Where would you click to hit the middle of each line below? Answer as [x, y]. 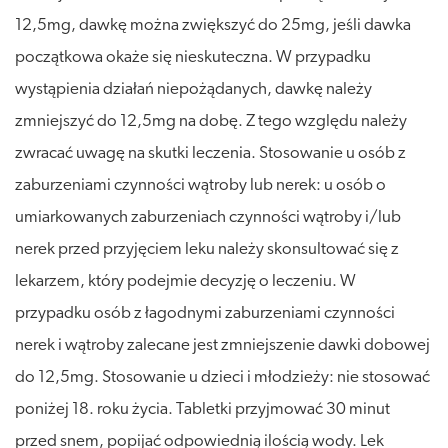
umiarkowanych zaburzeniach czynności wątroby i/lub [208, 217]
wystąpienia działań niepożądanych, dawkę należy [193, 89]
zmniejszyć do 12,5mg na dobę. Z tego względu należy [211, 121]
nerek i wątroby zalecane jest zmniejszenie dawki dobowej [222, 345]
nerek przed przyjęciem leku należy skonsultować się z [207, 249]
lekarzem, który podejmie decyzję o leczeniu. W [185, 281]
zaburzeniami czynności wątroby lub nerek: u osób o [200, 185]
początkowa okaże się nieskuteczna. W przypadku [193, 57]
